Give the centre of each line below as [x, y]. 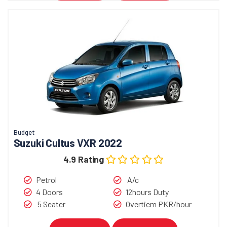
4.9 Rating [84, 159]
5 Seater [50, 204]
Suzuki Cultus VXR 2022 [68, 142]
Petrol [46, 179]
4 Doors [49, 192]
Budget [24, 132]
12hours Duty [147, 192]
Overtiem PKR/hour [158, 204]
